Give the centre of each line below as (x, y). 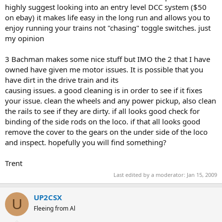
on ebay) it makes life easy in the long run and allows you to (108, 17)
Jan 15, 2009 (202, 175)
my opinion (25, 38)
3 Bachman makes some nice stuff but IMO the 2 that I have (108, 59)
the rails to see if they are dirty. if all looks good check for (102, 111)
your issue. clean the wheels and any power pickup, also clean (111, 100)
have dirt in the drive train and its (62, 80)
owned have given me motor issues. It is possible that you (104, 69)
